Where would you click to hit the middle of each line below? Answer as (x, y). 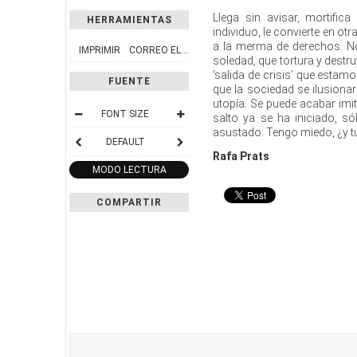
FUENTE (129, 81)
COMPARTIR (129, 202)
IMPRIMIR (99, 50)
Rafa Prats (241, 156)
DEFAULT (125, 141)
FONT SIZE (125, 114)
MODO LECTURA (129, 169)
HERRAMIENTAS (129, 20)
